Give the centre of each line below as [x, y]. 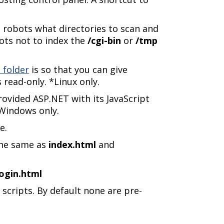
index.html [72, 144]
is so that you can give [78, 69]
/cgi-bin [104, 40]
